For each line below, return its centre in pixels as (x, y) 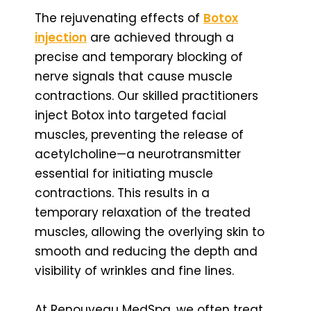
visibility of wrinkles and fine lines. (134, 270)
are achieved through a (160, 37)
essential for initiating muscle (124, 173)
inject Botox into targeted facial (131, 115)
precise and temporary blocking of (139, 57)
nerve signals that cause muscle (134, 76)
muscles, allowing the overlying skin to (150, 232)
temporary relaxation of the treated (143, 212)
